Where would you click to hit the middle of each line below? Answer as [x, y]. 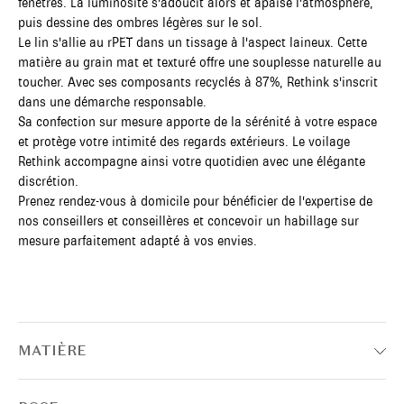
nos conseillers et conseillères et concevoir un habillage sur [188, 221]
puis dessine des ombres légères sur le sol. [140, 23]
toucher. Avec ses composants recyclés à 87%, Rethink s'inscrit [198, 82]
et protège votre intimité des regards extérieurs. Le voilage [184, 142]
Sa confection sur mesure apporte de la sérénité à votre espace [197, 122]
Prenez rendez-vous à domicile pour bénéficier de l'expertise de [195, 201]
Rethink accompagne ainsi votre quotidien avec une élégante [192, 161]
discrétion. [48, 181]
